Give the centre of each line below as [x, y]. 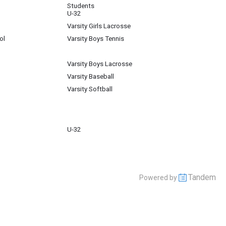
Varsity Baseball [91, 76]
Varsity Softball [90, 89]
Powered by [159, 178]
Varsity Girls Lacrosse [99, 26]
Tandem [202, 177]
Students [81, 6]
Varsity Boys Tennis [96, 39]
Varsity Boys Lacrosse [100, 64]
